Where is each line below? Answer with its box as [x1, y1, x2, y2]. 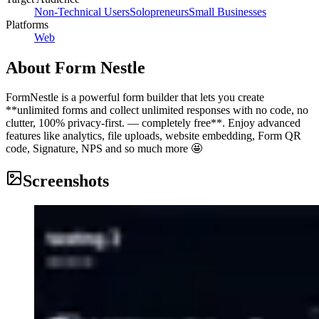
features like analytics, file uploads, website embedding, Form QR [6, 130, 301, 142]
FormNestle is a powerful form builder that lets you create [6, 91, 264, 104]
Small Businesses [189, 5, 266, 18]
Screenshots [23, 172, 109, 191]
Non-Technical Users [34, 5, 130, 18]
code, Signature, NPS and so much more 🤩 [6, 142, 202, 155]
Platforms [6, 18, 48, 31]
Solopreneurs [130, 5, 189, 18]
